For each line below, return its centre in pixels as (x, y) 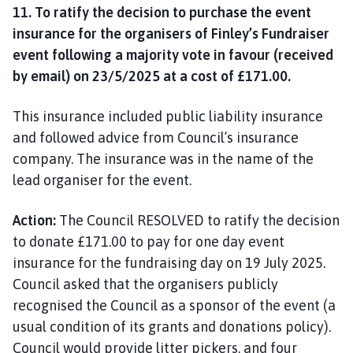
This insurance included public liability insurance (168, 116)
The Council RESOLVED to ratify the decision (198, 220)
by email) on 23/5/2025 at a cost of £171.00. (152, 76)
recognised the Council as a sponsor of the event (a (174, 305)
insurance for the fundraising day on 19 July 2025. (169, 262)
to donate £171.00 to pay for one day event (149, 241)
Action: (34, 220)
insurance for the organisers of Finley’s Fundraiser (171, 33)
